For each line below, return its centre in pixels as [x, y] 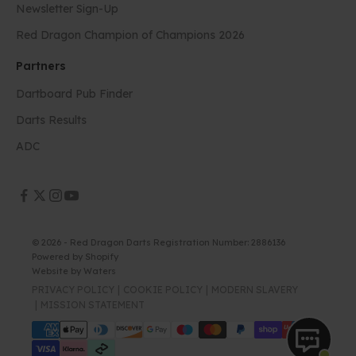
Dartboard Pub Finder [74, 94]
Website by [58, 271]
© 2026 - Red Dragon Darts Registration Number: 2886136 [159, 243]
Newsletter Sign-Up [67, 9]
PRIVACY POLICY [73, 290]
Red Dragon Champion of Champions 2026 [130, 35]
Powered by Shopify [75, 257]
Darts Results [51, 120]
